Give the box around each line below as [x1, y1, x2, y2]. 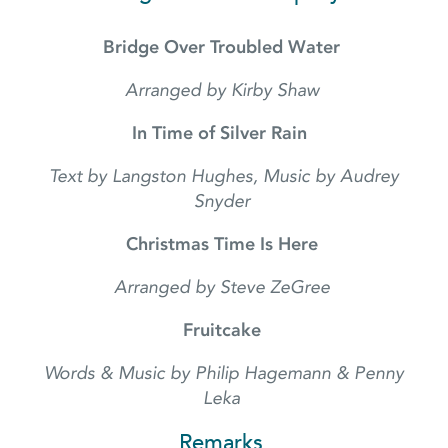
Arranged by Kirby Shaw [124, 79, 324, 102]
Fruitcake [182, 319, 266, 342]
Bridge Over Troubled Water [103, 36, 345, 59]
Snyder [193, 190, 255, 213]
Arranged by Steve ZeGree [113, 276, 335, 299]
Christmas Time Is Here [125, 233, 323, 256]
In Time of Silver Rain [131, 122, 317, 145]
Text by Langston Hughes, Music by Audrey [49, 165, 399, 188]
